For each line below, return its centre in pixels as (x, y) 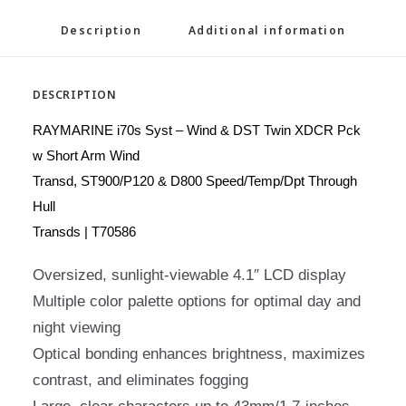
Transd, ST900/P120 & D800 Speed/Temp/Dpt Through (195, 181)
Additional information (267, 32)
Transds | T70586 (84, 232)
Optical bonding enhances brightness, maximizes (199, 354)
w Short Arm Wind (86, 155)
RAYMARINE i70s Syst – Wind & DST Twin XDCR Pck (197, 130)
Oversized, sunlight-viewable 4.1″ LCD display (189, 275)
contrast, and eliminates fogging (140, 380)
